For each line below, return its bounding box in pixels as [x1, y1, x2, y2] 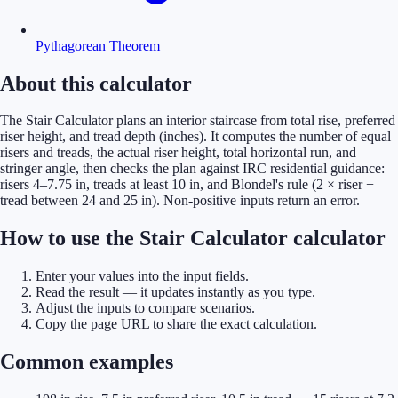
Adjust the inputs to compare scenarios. [36, 300, 255, 316]
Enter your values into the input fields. [36, 268, 249, 284]
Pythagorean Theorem [36, 37, 160, 53]
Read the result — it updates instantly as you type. [36, 284, 315, 300]
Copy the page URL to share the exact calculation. [36, 316, 317, 332]
